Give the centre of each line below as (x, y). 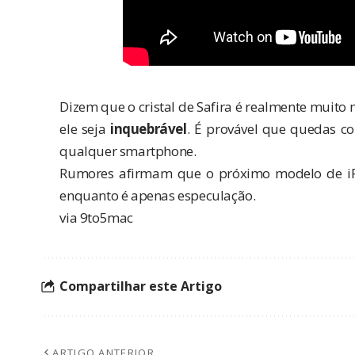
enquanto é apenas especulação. (158, 195)
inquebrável (149, 128)
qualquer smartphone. (128, 151)
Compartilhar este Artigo (141, 286)
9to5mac (106, 217)
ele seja (85, 128)
